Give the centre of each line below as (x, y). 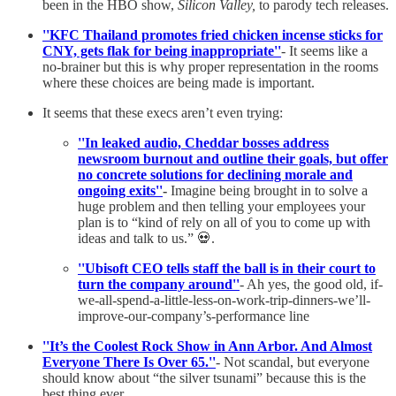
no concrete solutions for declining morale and (215, 174)
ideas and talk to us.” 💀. (146, 238)
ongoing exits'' (120, 190)
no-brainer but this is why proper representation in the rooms (210, 66)
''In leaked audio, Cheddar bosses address (203, 142)
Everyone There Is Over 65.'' (129, 362)
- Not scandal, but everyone (293, 362)
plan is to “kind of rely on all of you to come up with (224, 222)
